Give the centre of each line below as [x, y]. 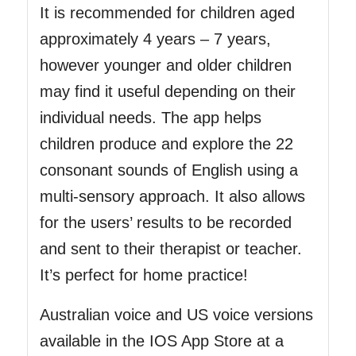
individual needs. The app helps [150, 118]
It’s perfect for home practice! [143, 275]
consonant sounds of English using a [168, 170]
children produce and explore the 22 [166, 144]
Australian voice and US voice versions [176, 315]
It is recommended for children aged [167, 13]
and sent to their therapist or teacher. [170, 249]
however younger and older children [165, 65]
